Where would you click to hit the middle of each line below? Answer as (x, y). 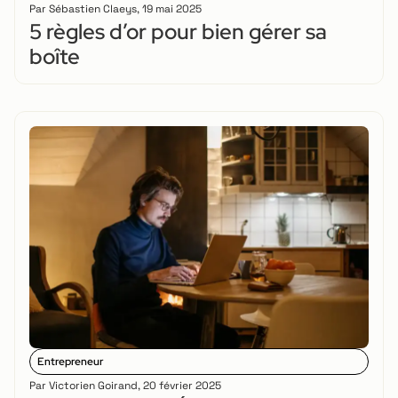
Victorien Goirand (92, 386)
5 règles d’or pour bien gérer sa (178, 32)
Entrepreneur (70, 362)
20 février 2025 (182, 386)
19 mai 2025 (172, 9)
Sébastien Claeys (92, 9)
